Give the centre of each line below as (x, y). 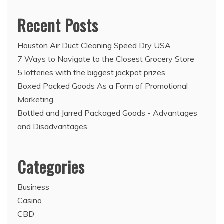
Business (33, 187)
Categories (51, 167)
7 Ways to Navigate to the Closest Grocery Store (106, 59)
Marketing (35, 100)
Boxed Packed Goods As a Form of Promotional (103, 86)
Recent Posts (58, 25)
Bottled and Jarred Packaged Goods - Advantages (107, 113)
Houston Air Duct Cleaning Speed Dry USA (94, 46)
